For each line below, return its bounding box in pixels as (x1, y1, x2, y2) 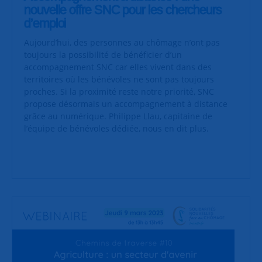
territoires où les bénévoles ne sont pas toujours (24, 74, 214, 85)
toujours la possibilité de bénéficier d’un (24, 49, 182, 61)
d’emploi (24, 15, 67, 30)
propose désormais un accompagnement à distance (24, 98, 227, 110)
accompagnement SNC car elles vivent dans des (24, 61, 212, 73)
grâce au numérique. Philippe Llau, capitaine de (24, 111, 212, 122)
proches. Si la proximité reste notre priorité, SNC (24, 86, 214, 98)
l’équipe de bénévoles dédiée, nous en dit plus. (24, 123, 211, 135)
